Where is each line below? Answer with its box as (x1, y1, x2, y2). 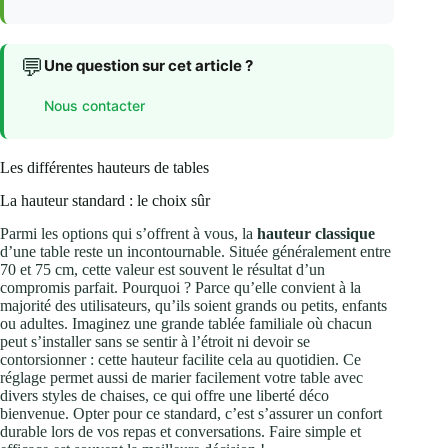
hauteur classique (257, 225, 375, 243)
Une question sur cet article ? (44, 56, 253, 76)
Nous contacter (44, 96, 145, 114)
